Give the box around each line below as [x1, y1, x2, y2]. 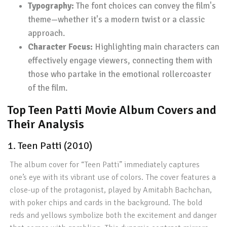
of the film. [28, 83, 67, 93]
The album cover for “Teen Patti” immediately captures [10, 160, 200, 170]
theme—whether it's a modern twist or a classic [28, 14, 205, 25]
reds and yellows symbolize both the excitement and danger [10, 210, 217, 220]
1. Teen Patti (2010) [8, 139, 92, 152]
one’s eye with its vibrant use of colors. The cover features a [10, 172, 216, 182]
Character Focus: [28, 42, 93, 52]
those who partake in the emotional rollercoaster [28, 69, 211, 80]
